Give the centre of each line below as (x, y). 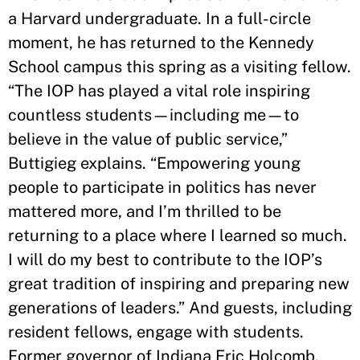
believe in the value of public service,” (148, 139)
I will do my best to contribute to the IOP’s (165, 260)
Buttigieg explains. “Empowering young (154, 163)
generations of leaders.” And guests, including (180, 308)
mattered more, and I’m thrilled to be (145, 211)
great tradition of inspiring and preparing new (179, 284)
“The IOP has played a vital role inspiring (159, 91)
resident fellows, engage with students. (156, 332)
